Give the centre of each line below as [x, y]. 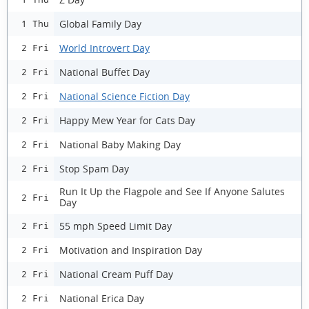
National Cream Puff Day [116, 274]
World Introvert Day [104, 48]
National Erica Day [102, 298]
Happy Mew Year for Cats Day [127, 120]
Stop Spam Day [94, 168]
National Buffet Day [104, 72]
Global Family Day [100, 23]
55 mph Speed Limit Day [116, 226]
